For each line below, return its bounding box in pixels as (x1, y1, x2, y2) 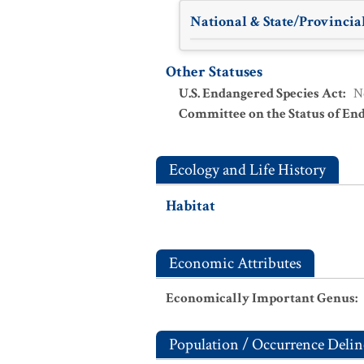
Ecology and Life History (169, 159, 326, 180)
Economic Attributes (169, 253, 301, 274)
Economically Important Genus (166, 289, 355, 307)
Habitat (166, 196, 215, 216)
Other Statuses (166, 62, 262, 82)
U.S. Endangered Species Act (179, 84, 343, 102)
